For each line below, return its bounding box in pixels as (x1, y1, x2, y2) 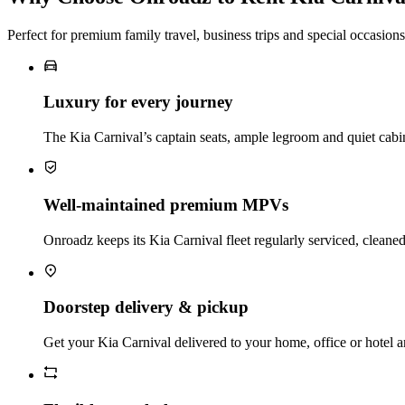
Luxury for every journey (43, 92, 233, 112)
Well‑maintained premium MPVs (43, 194, 288, 214)
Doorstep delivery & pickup (43, 297, 249, 317)
